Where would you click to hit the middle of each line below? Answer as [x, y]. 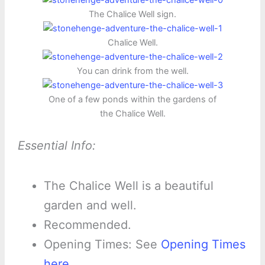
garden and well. [90, 205]
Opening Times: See [102, 244]
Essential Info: [56, 145]
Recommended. [87, 224]
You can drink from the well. [132, 71]
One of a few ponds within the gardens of [132, 100]
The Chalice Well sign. [132, 14]
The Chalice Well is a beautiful [128, 185]
